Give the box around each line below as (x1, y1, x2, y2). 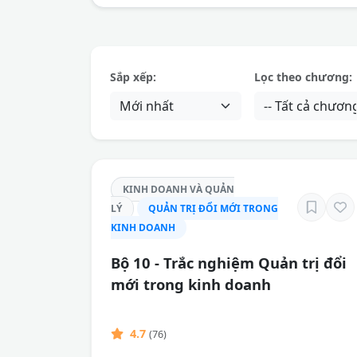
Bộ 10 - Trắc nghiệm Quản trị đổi (111, 253, 347, 273)
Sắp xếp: (110, 69, 156, 84)
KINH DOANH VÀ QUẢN (123, 182, 234, 196)
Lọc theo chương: (253, 69, 352, 84)
